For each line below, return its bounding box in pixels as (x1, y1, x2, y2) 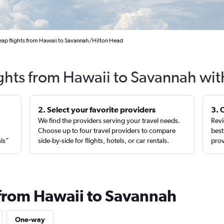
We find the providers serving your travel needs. (38, 116, 180, 124)
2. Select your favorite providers (38, 105, 156, 114)
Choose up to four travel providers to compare (38, 126, 176, 134)
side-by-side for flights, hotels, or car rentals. (38, 136, 169, 144)
